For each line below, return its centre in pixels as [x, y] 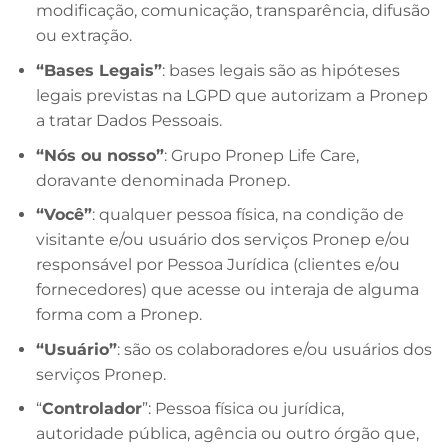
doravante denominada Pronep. [162, 180]
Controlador [91, 409]
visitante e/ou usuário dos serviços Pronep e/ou [222, 240]
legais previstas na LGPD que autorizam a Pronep [231, 95]
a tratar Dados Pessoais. [128, 120]
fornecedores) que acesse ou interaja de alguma [227, 290]
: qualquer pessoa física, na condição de [247, 215]
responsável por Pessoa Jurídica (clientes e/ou [217, 265]
